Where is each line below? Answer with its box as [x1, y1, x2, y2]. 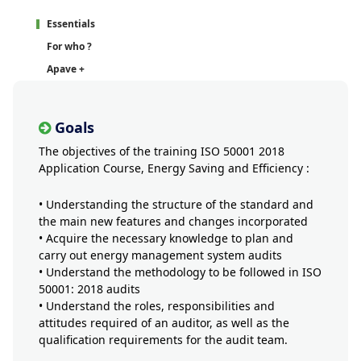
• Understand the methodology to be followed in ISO [39, 264, 322, 280]
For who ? [47, 39, 92, 53]
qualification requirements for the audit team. [39, 332, 288, 347]
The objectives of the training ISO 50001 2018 [39, 143, 284, 159]
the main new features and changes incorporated [39, 214, 308, 229]
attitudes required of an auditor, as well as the [39, 315, 289, 330]
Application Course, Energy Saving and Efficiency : [39, 160, 309, 176]
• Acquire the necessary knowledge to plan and [39, 230, 293, 246]
